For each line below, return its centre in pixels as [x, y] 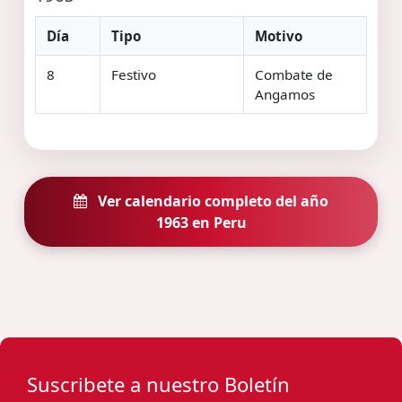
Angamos [285, 94]
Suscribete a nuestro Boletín [158, 384]
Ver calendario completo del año [211, 201]
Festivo [134, 74]
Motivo [279, 35]
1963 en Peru [201, 222]
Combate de [294, 74]
